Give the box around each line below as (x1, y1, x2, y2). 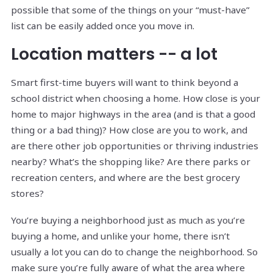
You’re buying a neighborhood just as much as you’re (11, 214, 245, 227)
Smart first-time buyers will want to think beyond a (11, 76, 238, 89)
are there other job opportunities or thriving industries (11, 140, 258, 152)
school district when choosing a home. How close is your (11, 92, 260, 105)
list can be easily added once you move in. (11, 19, 194, 32)
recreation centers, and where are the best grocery (11, 171, 240, 184)
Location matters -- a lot (11, 43, 218, 66)
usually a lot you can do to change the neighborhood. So (11, 246, 258, 258)
